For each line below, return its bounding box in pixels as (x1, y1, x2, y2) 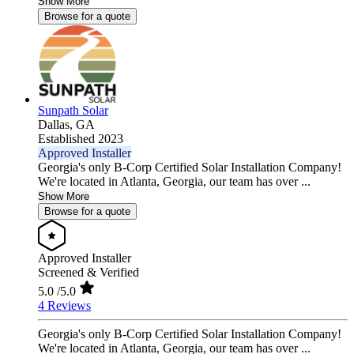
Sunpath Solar (38, 104, 108, 118)
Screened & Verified (38, 265, 139, 280)
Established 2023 (38, 132, 123, 146)
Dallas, (38, 118, 76, 132)
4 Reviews (38, 299, 91, 313)
